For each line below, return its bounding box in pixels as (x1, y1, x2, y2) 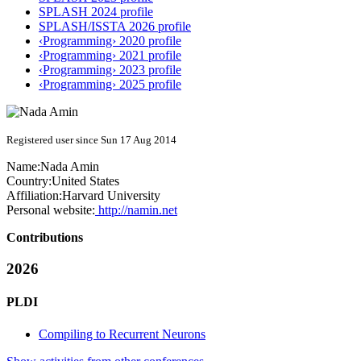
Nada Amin (40, 160, 99, 174)
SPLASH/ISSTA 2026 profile (39, 19, 191, 34)
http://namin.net (95, 203, 177, 218)
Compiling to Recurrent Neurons (39, 326, 205, 341)
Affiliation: (6, 189, 62, 203)
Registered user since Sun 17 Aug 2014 (6, 134, 176, 147)
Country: (6, 174, 52, 189)
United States (52, 174, 119, 189)
